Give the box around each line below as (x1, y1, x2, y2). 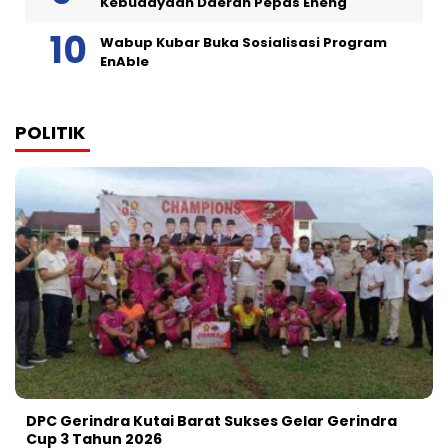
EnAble (100, 52, 149, 72)
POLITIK (15, 120, 85, 146)
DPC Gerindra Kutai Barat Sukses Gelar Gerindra (26, 411, 397, 432)
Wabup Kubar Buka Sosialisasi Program (100, 33, 387, 53)
